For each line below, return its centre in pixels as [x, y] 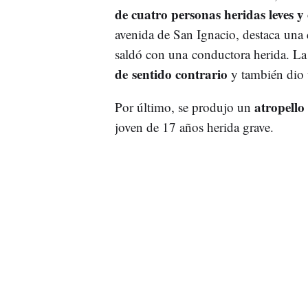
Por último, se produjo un [183, 107]
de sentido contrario [173, 74]
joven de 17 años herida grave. [194, 126]
